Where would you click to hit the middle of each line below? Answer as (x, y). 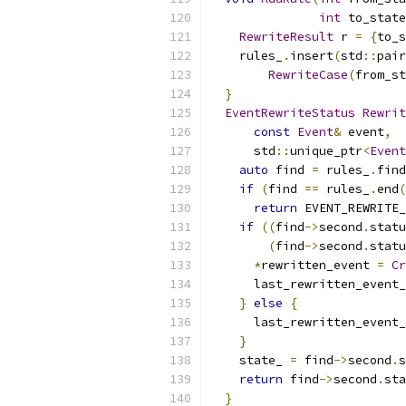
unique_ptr (326, 151)
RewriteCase (308, 75)
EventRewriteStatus (290, 113)
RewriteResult (286, 37)
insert (312, 56)
